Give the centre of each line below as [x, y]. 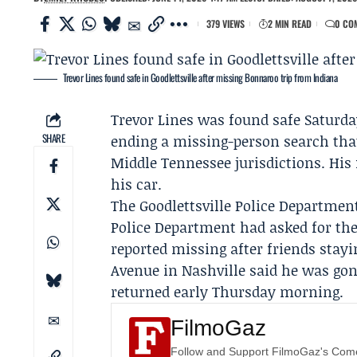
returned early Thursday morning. [228, 292]
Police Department [174, 227]
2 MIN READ [290, 24]
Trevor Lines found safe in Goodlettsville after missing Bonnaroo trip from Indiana [200, 77]
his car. [137, 184]
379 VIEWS [226, 24]
